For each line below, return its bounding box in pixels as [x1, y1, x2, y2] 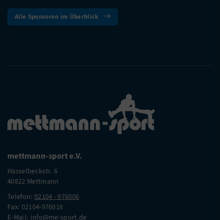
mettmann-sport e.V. [7, 150, 82, 163]
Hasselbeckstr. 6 [7, 166, 58, 177]
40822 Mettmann [7, 176, 59, 187]
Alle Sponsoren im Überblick [15, 12, 99, 22]
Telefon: [7, 192, 34, 202]
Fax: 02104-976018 [7, 202, 63, 213]
